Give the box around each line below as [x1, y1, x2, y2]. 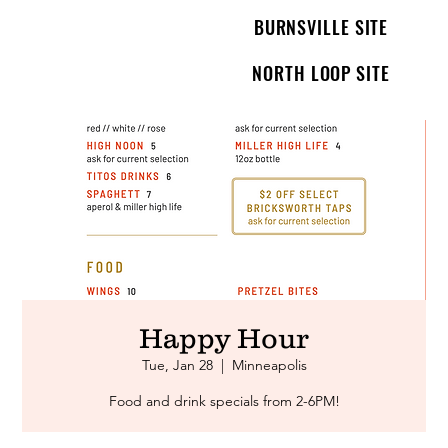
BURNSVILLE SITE [253, 14, 389, 40]
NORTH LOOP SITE [252, 60, 390, 86]
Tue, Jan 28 [141, 356, 213, 374]
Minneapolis [231, 356, 307, 374]
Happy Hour [139, 322, 309, 354]
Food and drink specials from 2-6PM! [108, 392, 340, 410]
